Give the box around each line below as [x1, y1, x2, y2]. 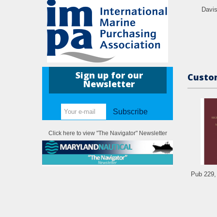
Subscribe [113, 108, 148, 116]
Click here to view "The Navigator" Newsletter [48, 130, 167, 137]
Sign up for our [75, 69, 143, 81]
